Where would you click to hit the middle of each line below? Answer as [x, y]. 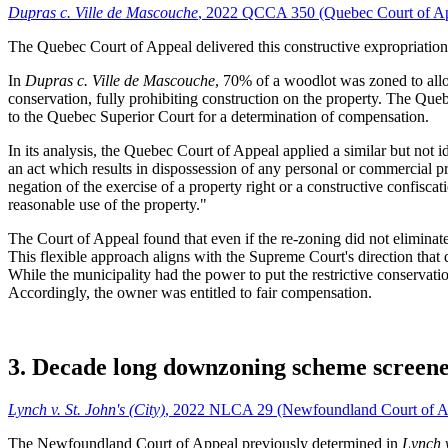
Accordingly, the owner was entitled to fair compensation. [190, 292]
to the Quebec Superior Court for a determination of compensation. [218, 116]
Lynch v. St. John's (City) [86, 409]
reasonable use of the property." [107, 204]
